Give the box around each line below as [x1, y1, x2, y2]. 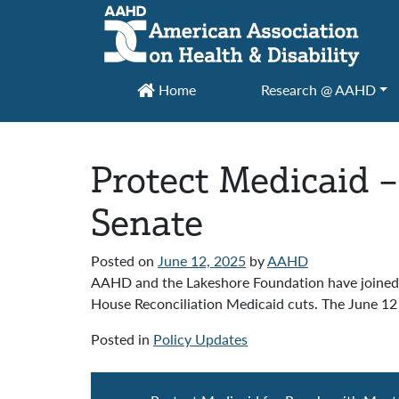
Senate [91, 199, 203, 244]
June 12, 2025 [158, 250, 246, 271]
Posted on [91, 250, 158, 271]
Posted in [91, 329, 153, 349]
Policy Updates [153, 329, 248, 349]
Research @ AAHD [260, 79, 376, 100]
